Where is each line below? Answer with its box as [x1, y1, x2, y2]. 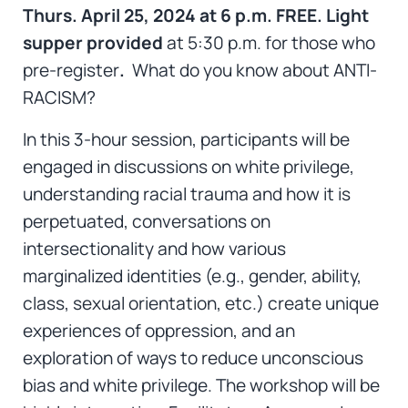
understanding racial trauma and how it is [22, 182, 351, 207]
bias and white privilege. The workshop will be [22, 373, 380, 398]
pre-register [22, 58, 119, 83]
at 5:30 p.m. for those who [166, 31, 375, 56]
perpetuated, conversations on [22, 209, 270, 234]
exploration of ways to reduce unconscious [22, 346, 363, 371]
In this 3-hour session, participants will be [22, 127, 350, 152]
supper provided [22, 31, 167, 56]
